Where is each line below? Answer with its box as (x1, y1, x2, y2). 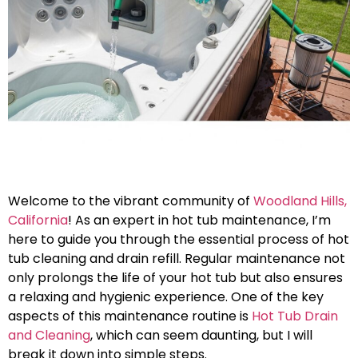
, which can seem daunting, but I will (90, 325, 312, 344)
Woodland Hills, (253, 191, 347, 210)
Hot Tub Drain (252, 306, 338, 325)
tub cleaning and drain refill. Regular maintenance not (8, 249, 345, 268)
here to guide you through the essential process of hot (8, 229, 349, 249)
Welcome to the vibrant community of (8, 191, 253, 210)
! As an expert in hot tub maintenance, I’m (68, 210, 331, 229)
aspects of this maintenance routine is (8, 306, 252, 325)
